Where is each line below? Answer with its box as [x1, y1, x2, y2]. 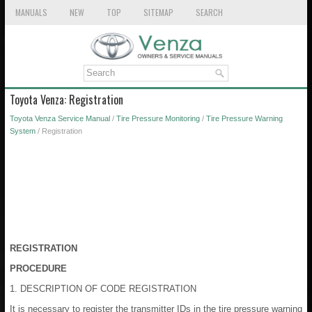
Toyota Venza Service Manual [10, 114, 110, 123]
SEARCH [196, 6, 223, 18]
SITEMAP [143, 6, 173, 18]
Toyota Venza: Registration [10, 91, 123, 108]
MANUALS [15, 6, 47, 18]
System [10, 126, 36, 135]
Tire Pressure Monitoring [116, 114, 200, 123]
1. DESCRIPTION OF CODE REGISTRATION [10, 283, 196, 294]
